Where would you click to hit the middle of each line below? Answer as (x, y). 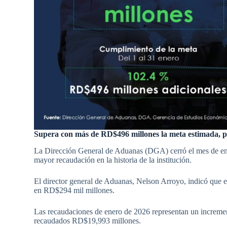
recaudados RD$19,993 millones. (88, 221)
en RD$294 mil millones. (74, 191)
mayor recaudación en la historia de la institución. (113, 160)
